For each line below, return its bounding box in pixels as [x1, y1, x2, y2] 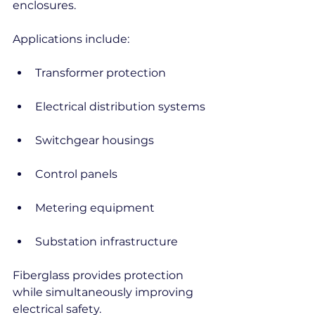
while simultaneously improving [13, 285, 196, 299]
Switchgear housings [35, 134, 154, 147]
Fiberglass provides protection [13, 269, 186, 282]
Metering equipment [35, 201, 155, 214]
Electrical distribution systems [35, 100, 205, 113]
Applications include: [13, 32, 129, 46]
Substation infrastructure [35, 235, 178, 248]
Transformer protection [35, 66, 166, 79]
